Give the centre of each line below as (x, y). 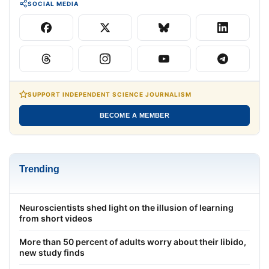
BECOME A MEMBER (134, 115)
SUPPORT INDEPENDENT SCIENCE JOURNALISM (110, 94)
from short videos (56, 218)
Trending (39, 169)
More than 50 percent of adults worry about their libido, (133, 241)
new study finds (52, 252)
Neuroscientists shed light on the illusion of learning (126, 207)
